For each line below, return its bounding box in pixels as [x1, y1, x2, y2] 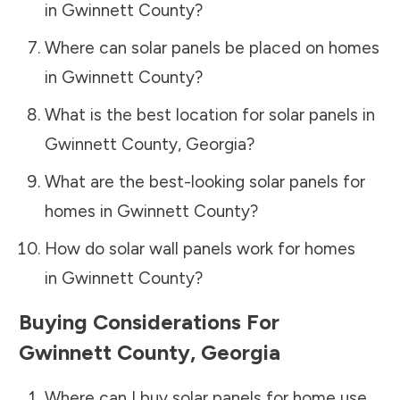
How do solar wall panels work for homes [44, 237, 355, 259]
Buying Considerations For [19, 308, 279, 335]
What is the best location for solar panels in [44, 104, 375, 125]
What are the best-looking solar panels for [44, 171, 365, 192]
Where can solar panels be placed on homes [44, 37, 379, 58]
